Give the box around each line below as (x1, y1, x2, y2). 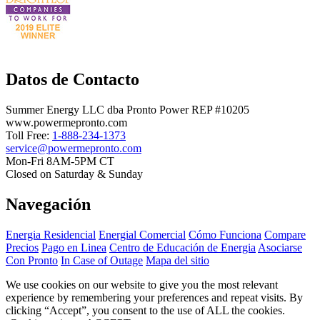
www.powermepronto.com (6, 116, 127, 129)
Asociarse (258, 241, 302, 254)
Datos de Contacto (6, 70, 139, 89)
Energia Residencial (6, 228, 96, 241)
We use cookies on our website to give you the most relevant (6, 278, 278, 291)
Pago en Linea (41, 241, 106, 254)
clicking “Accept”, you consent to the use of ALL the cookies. (6, 304, 285, 316)
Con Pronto (6, 254, 58, 266)
